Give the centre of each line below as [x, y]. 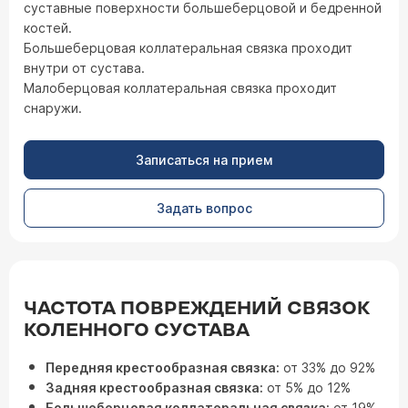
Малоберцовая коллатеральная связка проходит [180, 88]
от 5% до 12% [307, 388]
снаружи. [53, 108]
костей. [48, 28]
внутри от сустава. [84, 68]
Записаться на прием [204, 160]
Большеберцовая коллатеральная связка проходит [188, 48]
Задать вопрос [204, 208]
